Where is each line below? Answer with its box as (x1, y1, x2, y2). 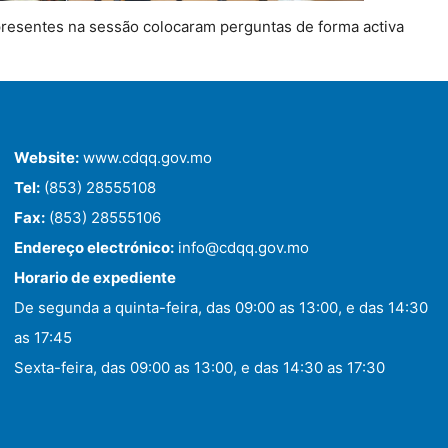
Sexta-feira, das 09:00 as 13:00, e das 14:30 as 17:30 (14, 358, 385, 377)
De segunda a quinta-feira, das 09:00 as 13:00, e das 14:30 (14, 298, 428, 317)
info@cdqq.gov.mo (174, 238, 309, 257)
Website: (14, 148, 79, 167)
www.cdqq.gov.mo (79, 148, 212, 167)
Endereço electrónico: (14, 238, 174, 257)
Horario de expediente (14, 268, 176, 287)
